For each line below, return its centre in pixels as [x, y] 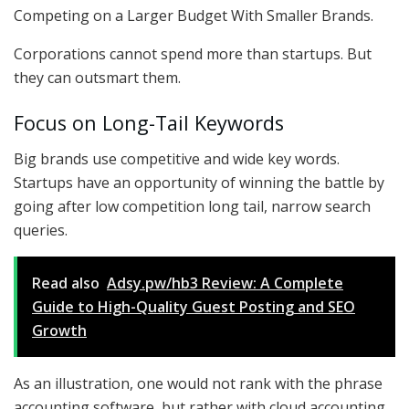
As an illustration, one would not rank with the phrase [198, 383]
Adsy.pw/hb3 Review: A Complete [225, 283]
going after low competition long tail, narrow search [192, 206]
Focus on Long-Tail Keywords [149, 123]
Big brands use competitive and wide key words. [177, 158]
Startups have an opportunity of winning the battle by [199, 182]
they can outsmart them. [97, 78]
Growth [59, 330]
